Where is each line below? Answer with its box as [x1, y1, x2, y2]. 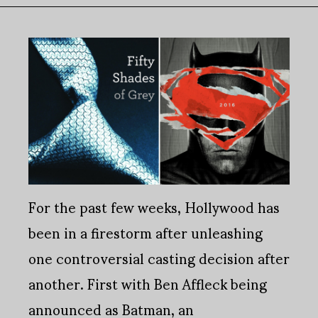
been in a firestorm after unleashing [28, 212, 263, 253]
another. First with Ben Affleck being [28, 263, 267, 305]
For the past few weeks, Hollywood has [28, 186, 280, 228]
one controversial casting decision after [28, 237, 290, 279]
